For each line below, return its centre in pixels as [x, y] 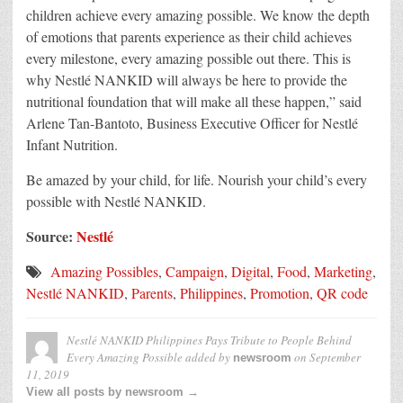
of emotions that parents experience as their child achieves [189, 37]
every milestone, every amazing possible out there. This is [188, 58]
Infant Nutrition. [74, 145]
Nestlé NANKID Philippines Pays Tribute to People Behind [209, 340]
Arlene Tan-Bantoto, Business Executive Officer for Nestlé [192, 123]
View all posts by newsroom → [112, 392]
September [335, 358]
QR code [342, 293]
